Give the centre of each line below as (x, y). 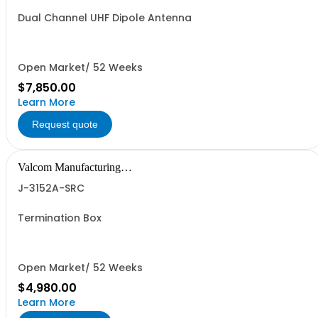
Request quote (65, 124)
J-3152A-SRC (51, 188)
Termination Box (60, 218)
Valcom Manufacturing (69, 167)
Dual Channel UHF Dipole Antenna (105, 18)
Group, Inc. (44, 179)
